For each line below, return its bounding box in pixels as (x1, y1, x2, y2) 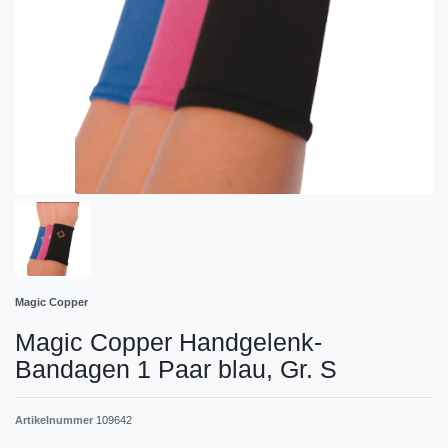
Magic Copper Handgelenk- (15, 327, 322, 356)
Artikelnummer (15, 413, 96, 426)
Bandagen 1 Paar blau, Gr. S (15, 354, 337, 383)
